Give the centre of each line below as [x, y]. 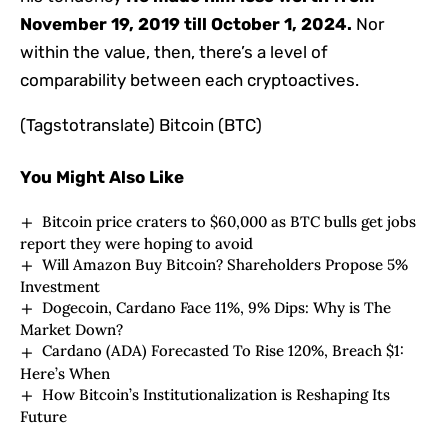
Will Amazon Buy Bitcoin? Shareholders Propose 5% [225, 264]
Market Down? [71, 330]
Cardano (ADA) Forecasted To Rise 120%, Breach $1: [223, 351]
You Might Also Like [102, 176]
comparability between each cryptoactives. [189, 79]
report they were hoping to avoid [136, 243]
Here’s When [65, 373]
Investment [60, 287]
